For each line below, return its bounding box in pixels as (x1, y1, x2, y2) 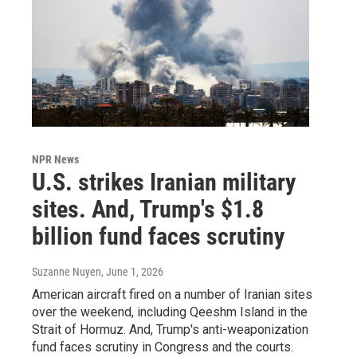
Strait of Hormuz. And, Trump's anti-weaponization (32, 322, 308, 338)
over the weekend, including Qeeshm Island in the (32, 304, 308, 320)
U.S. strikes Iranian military (32, 168, 296, 197)
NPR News (32, 153, 79, 167)
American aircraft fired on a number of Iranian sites (32, 287, 312, 303)
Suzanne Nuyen (32, 265, 101, 279)
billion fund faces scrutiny (32, 222, 284, 251)
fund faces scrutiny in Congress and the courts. (32, 339, 293, 355)
